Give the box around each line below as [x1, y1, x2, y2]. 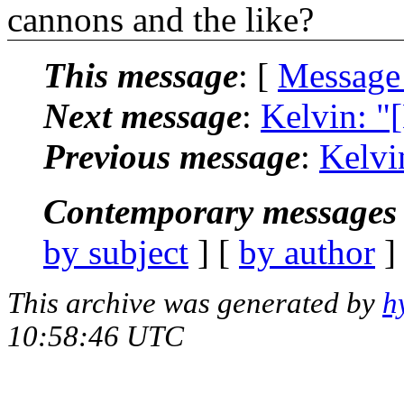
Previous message [43, 136, 300, 176]
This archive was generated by [7, 286, 382, 319]
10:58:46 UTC [7, 319, 184, 353]
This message [43, 55, 238, 95]
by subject [43, 232, 188, 271]
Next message [43, 96, 242, 135]
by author [239, 232, 375, 271]
